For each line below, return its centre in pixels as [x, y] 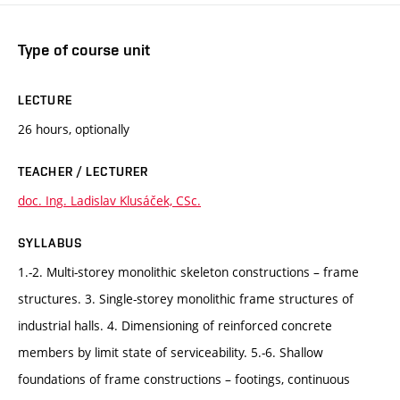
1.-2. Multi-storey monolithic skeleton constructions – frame [188, 272]
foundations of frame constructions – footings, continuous [184, 379]
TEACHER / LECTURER [83, 172]
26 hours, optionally [74, 129]
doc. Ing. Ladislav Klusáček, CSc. [109, 201]
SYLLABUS [50, 243]
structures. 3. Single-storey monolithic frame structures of [186, 299]
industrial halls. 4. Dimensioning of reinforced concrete [175, 326]
